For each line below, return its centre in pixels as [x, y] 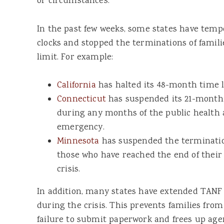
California [76, 85]
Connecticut [81, 99]
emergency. [81, 127]
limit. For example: [75, 57]
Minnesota [78, 141]
